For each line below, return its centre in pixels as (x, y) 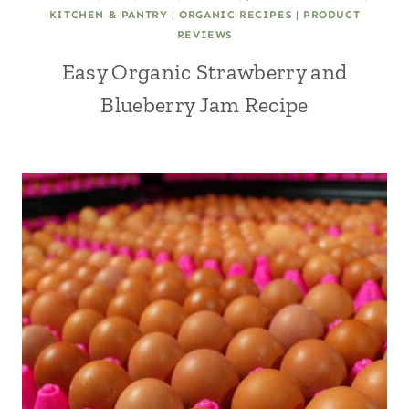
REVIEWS (204, 35)
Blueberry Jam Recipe (204, 105)
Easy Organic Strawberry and (204, 72)
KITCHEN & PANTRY (108, 15)
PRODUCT (332, 15)
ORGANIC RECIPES (236, 15)
